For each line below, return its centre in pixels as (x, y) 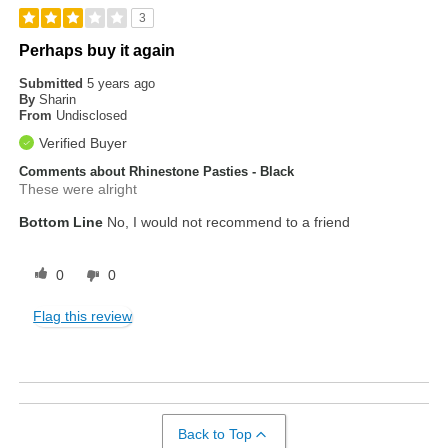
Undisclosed (92, 115)
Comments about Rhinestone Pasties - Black (157, 171)
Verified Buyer (83, 142)
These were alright (78, 188)
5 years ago (121, 83)
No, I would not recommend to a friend (227, 221)
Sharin (58, 99)
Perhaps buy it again (97, 50)
